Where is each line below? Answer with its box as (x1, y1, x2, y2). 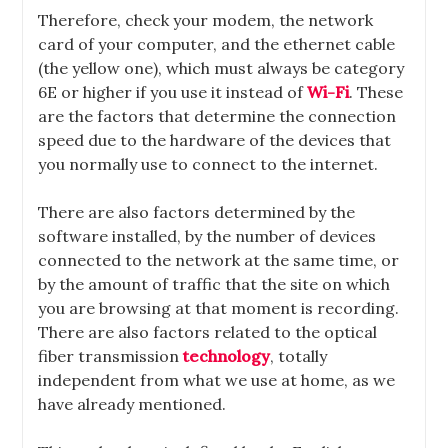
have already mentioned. (38, 394, 227, 414)
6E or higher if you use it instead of (38, 82, 308, 102)
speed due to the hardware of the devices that (38, 130, 392, 150)
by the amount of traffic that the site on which (38, 274, 391, 294)
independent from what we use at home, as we (38, 370, 396, 390)
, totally (270, 346, 328, 366)
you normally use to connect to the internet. (38, 154, 379, 174)
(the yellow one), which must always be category (38, 58, 405, 78)
